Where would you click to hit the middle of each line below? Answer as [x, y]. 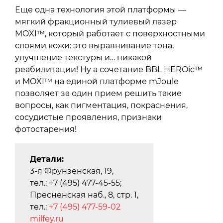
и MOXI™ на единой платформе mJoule [97, 81]
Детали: [47, 159]
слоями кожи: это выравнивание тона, [94, 45]
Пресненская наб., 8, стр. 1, [84, 195]
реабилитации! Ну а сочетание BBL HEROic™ [109, 69]
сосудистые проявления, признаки [88, 117]
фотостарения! [46, 129]
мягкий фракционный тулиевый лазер [96, 21]
